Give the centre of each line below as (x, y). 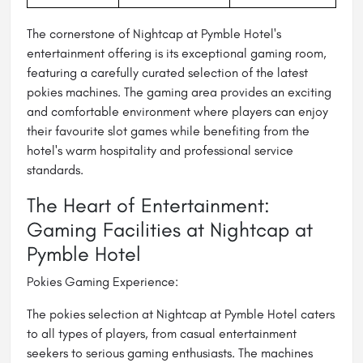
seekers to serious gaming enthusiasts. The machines (170, 353)
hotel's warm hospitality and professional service (160, 151)
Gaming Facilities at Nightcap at (170, 230)
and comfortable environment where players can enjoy (177, 112)
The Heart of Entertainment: (148, 205)
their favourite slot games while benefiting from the (168, 131)
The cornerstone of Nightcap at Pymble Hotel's (154, 34)
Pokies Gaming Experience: (102, 282)
